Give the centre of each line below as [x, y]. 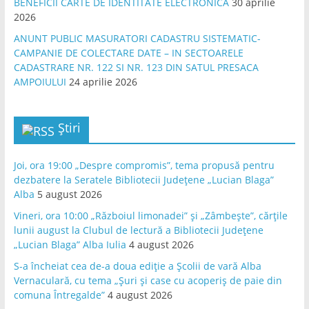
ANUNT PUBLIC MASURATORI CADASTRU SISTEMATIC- [137, 38]
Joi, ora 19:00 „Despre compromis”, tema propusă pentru [144, 165]
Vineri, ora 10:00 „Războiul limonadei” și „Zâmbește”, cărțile [150, 216]
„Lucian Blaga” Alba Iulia [70, 245]
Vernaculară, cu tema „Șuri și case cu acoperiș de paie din [148, 280]
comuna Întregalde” [59, 295]
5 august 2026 [69, 194]
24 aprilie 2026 [103, 82]
